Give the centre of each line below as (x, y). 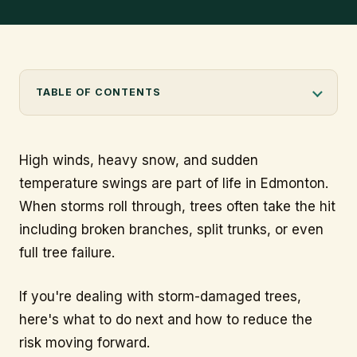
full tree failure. (67, 253)
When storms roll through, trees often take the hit (177, 207)
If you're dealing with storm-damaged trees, (160, 296)
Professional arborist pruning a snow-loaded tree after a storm (178, 66)
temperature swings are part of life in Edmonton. (174, 184)
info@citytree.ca (75, 37)
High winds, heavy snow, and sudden (139, 161)
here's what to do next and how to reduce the (166, 319)
